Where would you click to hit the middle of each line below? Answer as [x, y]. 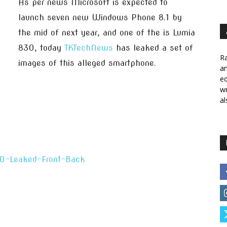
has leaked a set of [153, 48]
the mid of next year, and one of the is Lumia [107, 33]
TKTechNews [89, 48]
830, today [41, 48]
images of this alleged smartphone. [87, 63]
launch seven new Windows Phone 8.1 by [100, 17]
